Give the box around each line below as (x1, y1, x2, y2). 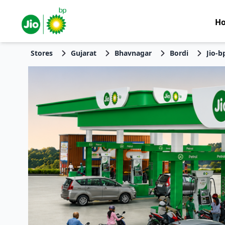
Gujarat (70, 48, 96, 58)
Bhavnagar (114, 48, 152, 58)
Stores (30, 48, 53, 58)
